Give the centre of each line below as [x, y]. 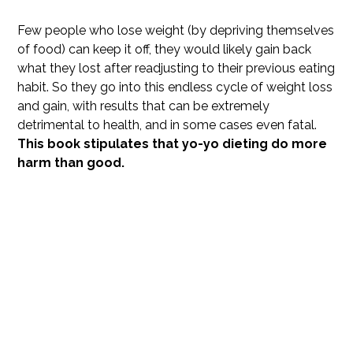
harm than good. [71, 162]
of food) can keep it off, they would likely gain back [165, 49]
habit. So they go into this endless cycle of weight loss [175, 87]
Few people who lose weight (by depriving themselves [176, 30]
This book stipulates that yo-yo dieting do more [173, 143]
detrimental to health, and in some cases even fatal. [167, 124]
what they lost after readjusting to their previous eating [176, 68]
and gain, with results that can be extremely [144, 106]
